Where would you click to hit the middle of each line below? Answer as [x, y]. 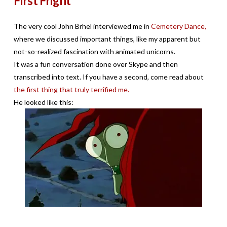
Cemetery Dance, [178, 26]
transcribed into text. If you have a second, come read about [108, 77]
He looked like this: [43, 102]
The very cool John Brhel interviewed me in [82, 26]
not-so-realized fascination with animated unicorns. [94, 51]
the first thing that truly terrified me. [72, 89]
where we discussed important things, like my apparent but [107, 39]
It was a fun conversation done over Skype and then [96, 64]
